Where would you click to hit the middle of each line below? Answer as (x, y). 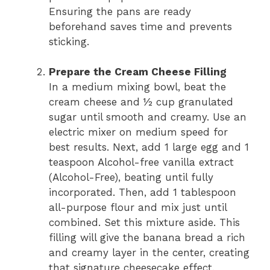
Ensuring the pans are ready (120, 11)
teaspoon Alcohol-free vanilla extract (141, 162)
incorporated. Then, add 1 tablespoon (143, 193)
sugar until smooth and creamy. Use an (148, 117)
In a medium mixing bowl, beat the (137, 87)
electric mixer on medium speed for (138, 132)
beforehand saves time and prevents (140, 26)
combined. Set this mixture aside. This (144, 223)
